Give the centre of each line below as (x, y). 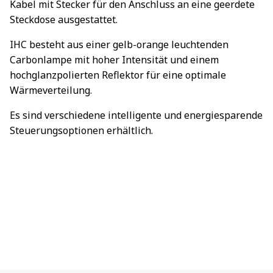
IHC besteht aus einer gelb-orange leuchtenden (119, 44)
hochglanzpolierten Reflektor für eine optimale (118, 75)
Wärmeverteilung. (51, 90)
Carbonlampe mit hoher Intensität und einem (114, 60)
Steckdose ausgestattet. (64, 19)
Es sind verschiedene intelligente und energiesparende (136, 115)
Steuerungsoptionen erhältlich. (81, 130)
